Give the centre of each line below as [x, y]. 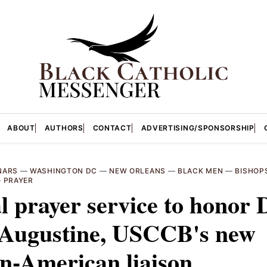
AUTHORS [64, 128]
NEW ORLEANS [137, 170]
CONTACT [112, 128]
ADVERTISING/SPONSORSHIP [198, 128]
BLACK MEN [201, 170]
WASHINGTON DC [64, 170]
